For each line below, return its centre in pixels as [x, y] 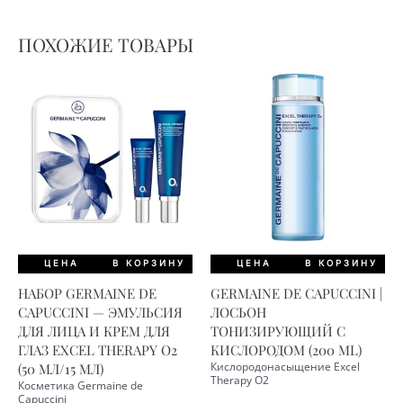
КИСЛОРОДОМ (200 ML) [286, 349]
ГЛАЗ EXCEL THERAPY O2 [98, 349]
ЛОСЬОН [238, 312]
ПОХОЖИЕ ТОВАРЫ [106, 45]
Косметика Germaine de [81, 385]
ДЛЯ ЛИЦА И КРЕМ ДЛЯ [94, 331]
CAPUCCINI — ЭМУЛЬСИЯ [100, 312]
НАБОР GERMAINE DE [87, 293]
